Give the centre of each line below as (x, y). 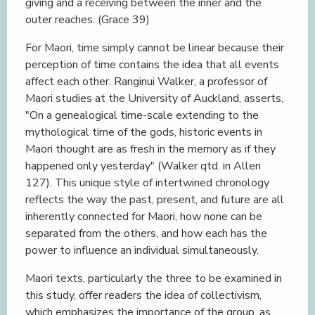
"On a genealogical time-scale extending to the (142, 115)
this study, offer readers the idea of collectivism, (143, 295)
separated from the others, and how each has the (146, 233)
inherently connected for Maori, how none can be (144, 217)
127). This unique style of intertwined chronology (147, 183)
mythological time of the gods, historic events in (144, 132)
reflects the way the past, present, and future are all (155, 200)
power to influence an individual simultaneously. (142, 250)
